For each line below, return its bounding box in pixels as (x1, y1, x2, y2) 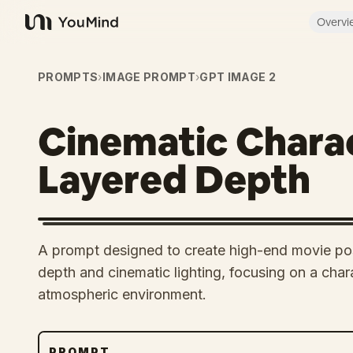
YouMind (24, 22, 76, 39)
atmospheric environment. (38, 286, 206, 303)
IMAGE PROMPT (102, 70, 196, 84)
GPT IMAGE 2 (199, 70, 277, 84)
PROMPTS (38, 70, 98, 84)
